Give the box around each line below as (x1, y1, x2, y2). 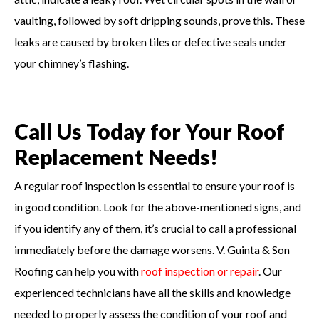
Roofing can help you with (14, 263, 141, 278)
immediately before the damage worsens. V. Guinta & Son (14, 242, 290, 256)
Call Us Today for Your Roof (14, 117, 285, 144)
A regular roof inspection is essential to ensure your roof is (14, 178, 295, 192)
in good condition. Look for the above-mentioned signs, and (14, 199, 301, 214)
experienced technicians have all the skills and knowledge (14, 285, 291, 299)
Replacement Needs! (14, 143, 218, 169)
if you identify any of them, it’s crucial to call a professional (14, 221, 296, 235)
